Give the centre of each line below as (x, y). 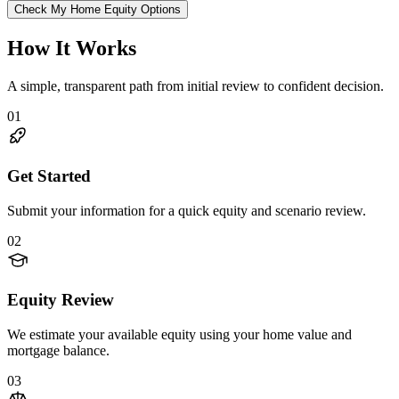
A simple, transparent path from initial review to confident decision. (195, 86)
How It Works (72, 49)
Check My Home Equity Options (98, 10)
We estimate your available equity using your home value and (179, 335)
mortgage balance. (58, 351)
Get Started (49, 176)
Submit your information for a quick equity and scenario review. (187, 210)
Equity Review (61, 300)
